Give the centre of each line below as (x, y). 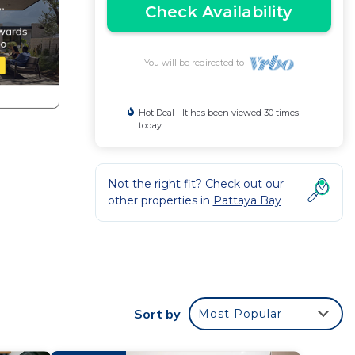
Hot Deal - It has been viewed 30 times (218, 113)
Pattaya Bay (247, 200)
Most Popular (240, 314)
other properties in (160, 200)
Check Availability (219, 12)
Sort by (157, 314)
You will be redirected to (196, 63)
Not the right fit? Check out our (195, 184)
